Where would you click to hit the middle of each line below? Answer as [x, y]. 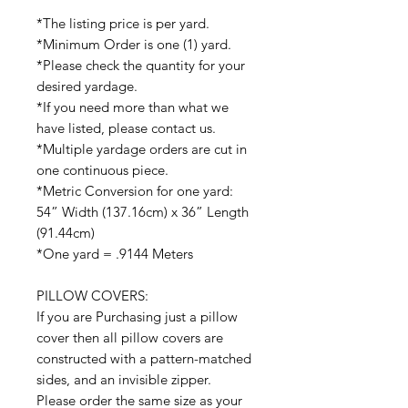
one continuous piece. [102, 170]
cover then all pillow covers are [130, 338]
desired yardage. [87, 87]
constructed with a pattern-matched [144, 359]
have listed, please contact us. [126, 128]
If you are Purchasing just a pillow [137, 317]
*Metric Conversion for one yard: [135, 191]
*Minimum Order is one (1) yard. [134, 45]
